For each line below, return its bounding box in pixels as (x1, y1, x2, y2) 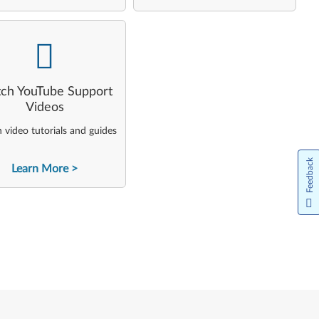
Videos (25, 101, 64, 114)
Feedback (305, 157, 314, 193)
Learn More (11, 163, 69, 174)
